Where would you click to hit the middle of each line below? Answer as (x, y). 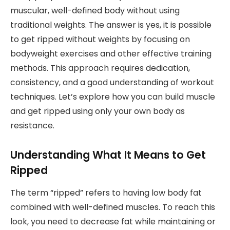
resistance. (32, 126)
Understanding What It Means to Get (108, 155)
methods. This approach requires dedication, (100, 68)
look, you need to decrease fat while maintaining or (113, 222)
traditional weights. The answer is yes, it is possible (111, 25)
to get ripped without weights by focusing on (100, 40)
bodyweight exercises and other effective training (111, 54)
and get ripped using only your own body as (98, 111)
